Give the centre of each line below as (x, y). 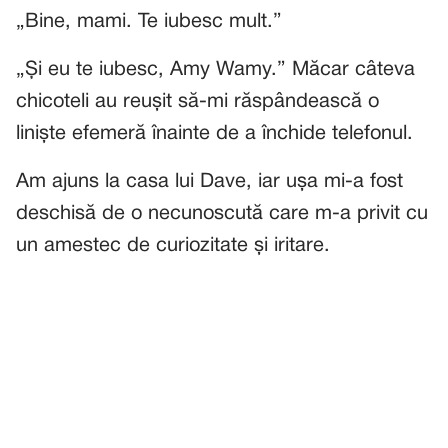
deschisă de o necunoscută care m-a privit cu (222, 214)
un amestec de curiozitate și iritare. (173, 246)
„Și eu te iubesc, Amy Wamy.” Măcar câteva (215, 70)
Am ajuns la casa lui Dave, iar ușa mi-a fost (209, 182)
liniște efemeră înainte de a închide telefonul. (214, 134)
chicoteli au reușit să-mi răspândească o (197, 102)
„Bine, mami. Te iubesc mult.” (149, 22)
